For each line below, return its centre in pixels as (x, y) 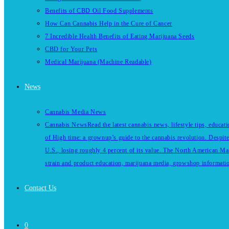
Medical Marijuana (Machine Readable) (98, 62)
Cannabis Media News (76, 112)
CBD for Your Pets (71, 49)
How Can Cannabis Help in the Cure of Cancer (109, 24)
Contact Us (40, 188)
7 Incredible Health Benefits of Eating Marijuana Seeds (120, 36)
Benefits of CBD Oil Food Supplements (99, 11)
